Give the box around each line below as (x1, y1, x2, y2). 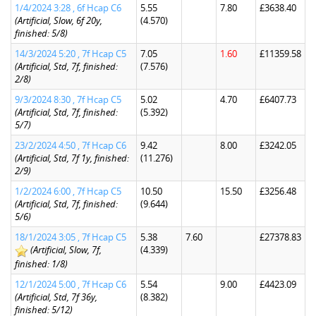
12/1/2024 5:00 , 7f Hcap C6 (15, 278, 126, 291)
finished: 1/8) (15, 257, 68, 270)
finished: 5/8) (15, 27, 68, 39)
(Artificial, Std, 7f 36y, (15, 291, 97, 303)
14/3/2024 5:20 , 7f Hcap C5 (15, 47, 126, 60)
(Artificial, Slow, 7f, (30, 243, 102, 256)
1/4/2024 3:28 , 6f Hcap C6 (15, 1, 121, 14)
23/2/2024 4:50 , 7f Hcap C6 (15, 139, 126, 152)
